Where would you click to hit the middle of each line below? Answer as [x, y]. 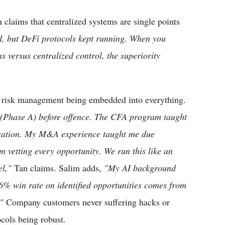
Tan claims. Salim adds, [58, 168]
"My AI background [140, 168]
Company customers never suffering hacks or [87, 202]
